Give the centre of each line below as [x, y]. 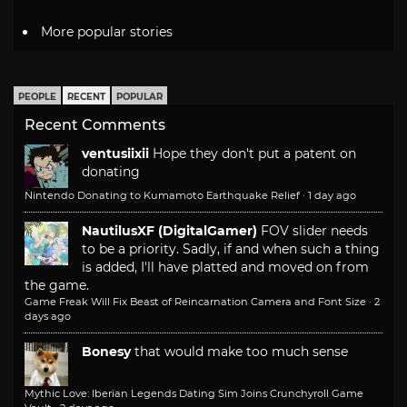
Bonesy [106, 351]
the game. [57, 285]
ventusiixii [115, 153]
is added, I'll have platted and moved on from [225, 267]
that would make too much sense [241, 351]
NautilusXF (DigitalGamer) [169, 230]
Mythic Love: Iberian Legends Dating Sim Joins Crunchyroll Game [194, 393]
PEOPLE [37, 96]
